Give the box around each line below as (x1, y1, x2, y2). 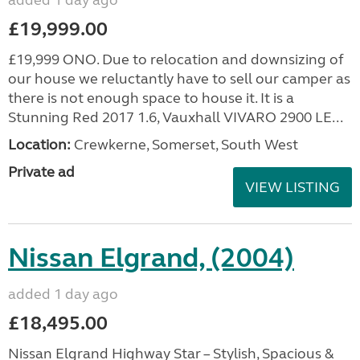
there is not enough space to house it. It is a (8, 89, 294, 107)
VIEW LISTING (245, 178, 340, 196)
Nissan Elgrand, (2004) (8, 241, 294, 275)
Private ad (8, 163, 75, 181)
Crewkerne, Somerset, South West (71, 136, 298, 153)
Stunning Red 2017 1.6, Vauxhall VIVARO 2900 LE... (8, 108, 343, 126)
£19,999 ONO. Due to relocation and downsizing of (8, 51, 344, 68)
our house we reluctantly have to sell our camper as (8, 70, 350, 88)
